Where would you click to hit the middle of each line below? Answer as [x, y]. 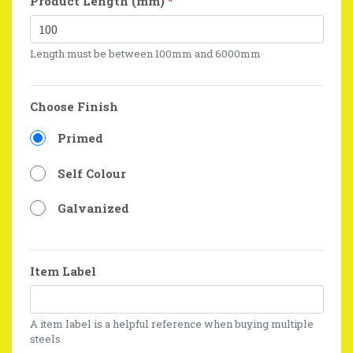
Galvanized [93, 208]
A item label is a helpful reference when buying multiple [171, 323]
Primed [80, 138]
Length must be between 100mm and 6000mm [145, 53]
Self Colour [91, 173]
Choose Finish [74, 106]
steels [45, 338]
